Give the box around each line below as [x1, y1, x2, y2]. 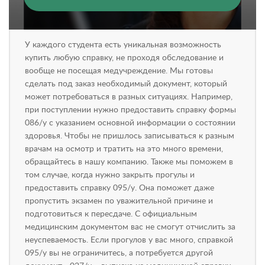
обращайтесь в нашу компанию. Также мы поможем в [25, 158, 233, 166]
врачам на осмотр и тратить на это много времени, [25, 145, 223, 153]
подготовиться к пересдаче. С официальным [25, 210, 197, 218]
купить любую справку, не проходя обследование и [25, 54, 224, 62]
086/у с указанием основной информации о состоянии [25, 119, 235, 127]
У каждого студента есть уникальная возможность [25, 41, 221, 49]
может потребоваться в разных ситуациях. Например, [25, 93, 232, 101]
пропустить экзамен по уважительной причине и [25, 197, 213, 205]
